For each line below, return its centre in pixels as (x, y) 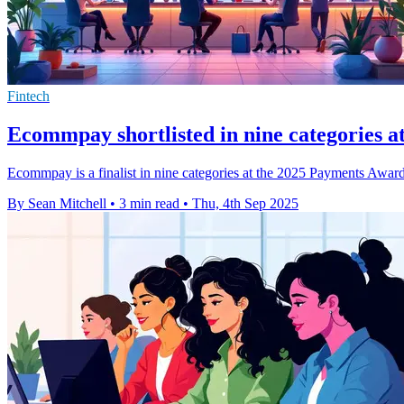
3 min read (149, 203)
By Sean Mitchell (57, 203)
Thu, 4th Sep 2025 (245, 203)
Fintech (28, 96)
